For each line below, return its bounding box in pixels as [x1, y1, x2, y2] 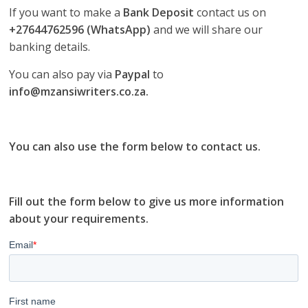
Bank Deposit [120, 4, 197, 20]
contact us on [197, 4, 267, 20]
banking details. [9, 38, 91, 54]
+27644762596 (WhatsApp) [9, 21, 151, 37]
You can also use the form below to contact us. [9, 138, 261, 154]
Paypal [115, 66, 151, 82]
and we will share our [151, 21, 263, 37]
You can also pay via [9, 66, 115, 82]
